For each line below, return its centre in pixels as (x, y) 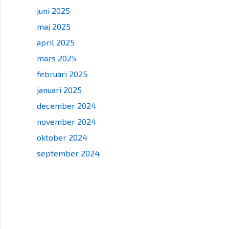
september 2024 (68, 153)
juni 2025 (53, 10)
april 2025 (56, 42)
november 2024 (66, 121)
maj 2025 (54, 26)
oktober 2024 (62, 137)
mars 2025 (56, 58)
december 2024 (66, 106)
